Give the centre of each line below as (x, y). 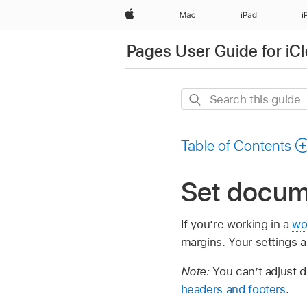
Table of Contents (236, 146)
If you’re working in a (236, 224)
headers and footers (233, 289)
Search (199, 98)
